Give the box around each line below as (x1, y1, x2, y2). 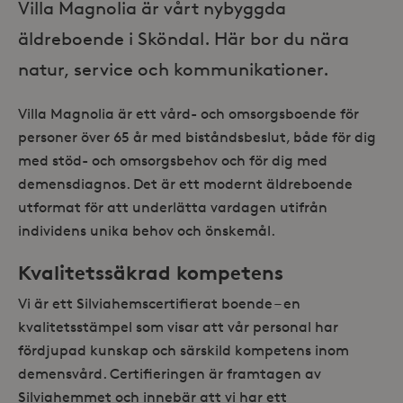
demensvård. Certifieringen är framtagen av (18, 364, 321, 382)
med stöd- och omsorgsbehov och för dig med (18, 152, 327, 170)
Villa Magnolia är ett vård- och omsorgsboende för (18, 105, 359, 123)
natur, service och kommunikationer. (18, 58, 329, 81)
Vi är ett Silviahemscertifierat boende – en (18, 294, 300, 312)
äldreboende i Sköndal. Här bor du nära (18, 28, 349, 50)
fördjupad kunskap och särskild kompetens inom (18, 341, 349, 359)
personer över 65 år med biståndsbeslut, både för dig (18, 129, 376, 147)
